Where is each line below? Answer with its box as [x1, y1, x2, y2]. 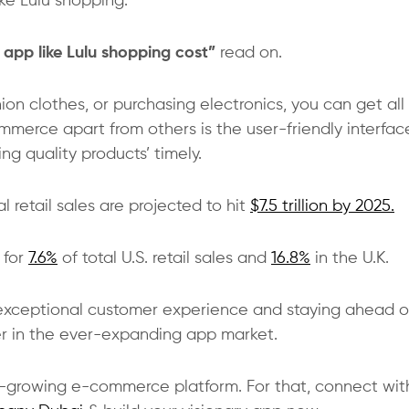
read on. [215, 45, 282, 62]
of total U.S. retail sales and [58, 250, 271, 267]
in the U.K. [310, 250, 389, 267]
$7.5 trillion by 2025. [250, 198, 394, 215]
